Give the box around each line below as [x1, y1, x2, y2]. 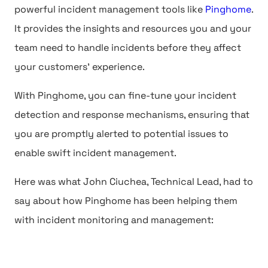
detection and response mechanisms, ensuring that [14, 108, 249, 121]
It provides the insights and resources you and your [14, 22, 251, 35]
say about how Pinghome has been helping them [14, 194, 237, 207]
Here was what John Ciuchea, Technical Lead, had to [14, 175, 253, 188]
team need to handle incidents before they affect [14, 41, 241, 54]
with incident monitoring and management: [14, 214, 214, 226]
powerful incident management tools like [14, 3, 205, 16]
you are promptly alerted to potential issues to [14, 127, 229, 140]
